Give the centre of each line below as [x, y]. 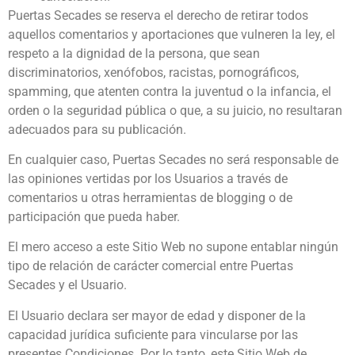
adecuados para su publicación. [97, 129]
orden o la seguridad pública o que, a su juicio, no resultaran [175, 110]
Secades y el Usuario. [67, 285]
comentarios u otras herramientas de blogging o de [150, 198]
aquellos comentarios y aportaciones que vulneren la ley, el [172, 34]
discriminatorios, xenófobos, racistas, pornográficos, [153, 72]
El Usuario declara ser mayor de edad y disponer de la [157, 315]
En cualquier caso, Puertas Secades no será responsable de [173, 160]
